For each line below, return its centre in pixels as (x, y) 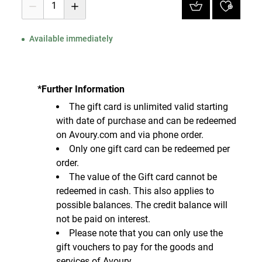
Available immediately (71, 39)
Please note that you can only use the (146, 233)
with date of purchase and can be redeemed (146, 121)
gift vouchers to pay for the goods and (135, 247)
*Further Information (81, 89)
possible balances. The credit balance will (142, 205)
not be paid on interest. (103, 219)
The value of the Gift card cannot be (143, 177)
